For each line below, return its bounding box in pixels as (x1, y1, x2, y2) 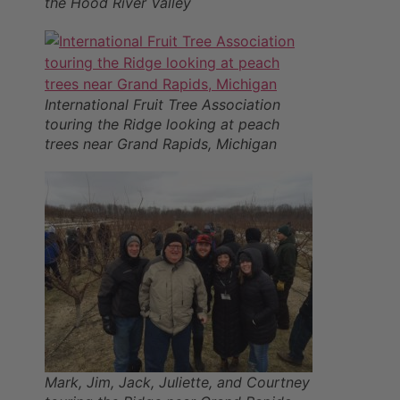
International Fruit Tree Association (45, 96, 280, 114)
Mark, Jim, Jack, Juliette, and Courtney (45, 373, 310, 392)
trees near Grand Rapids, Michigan (45, 135, 277, 154)
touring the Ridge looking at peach (45, 115, 279, 134)
